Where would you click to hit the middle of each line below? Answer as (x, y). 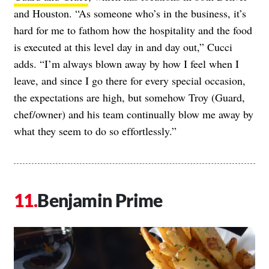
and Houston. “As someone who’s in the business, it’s (130, 14)
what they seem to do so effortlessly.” (95, 131)
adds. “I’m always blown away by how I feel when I (126, 64)
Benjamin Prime (100, 200)
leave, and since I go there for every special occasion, (130, 81)
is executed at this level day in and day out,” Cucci (123, 47)
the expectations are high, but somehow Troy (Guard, (129, 98)
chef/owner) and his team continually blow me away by (134, 114)
